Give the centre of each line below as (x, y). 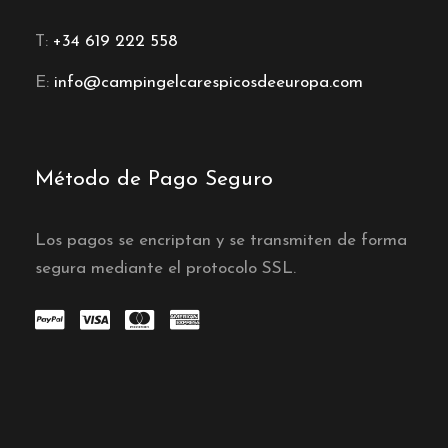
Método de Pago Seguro (154, 180)
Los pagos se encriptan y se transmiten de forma (221, 241)
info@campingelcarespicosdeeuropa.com (208, 83)
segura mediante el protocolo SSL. (165, 269)
